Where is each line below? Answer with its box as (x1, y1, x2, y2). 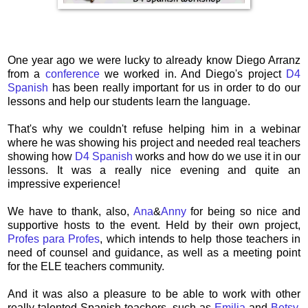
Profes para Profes (8, 232, 100, 245)
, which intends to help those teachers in (100, 232, 301, 245)
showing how (8, 150, 75, 162)
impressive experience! (8, 177, 120, 190)
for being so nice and (186, 205, 300, 217)
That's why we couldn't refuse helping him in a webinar (8, 122, 300, 135)
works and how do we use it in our (133, 150, 300, 162)
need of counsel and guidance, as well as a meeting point (8, 246, 300, 258)
